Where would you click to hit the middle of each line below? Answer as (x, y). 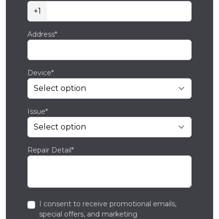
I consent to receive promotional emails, (108, 204)
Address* (42, 34)
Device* (41, 73)
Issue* (38, 112)
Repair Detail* (51, 150)
